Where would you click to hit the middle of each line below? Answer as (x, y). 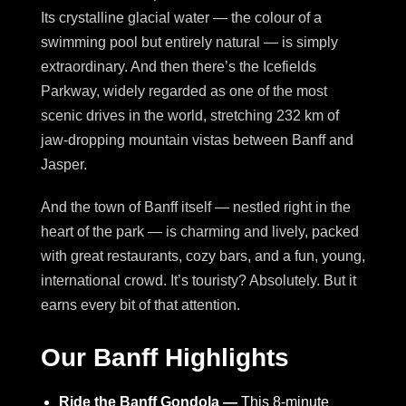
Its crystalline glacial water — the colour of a (181, 17)
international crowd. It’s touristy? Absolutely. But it (198, 280)
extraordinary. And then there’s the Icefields (179, 66)
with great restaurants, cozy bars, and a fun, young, (203, 256)
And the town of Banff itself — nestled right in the (196, 207)
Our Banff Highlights (165, 357)
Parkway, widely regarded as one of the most (184, 91)
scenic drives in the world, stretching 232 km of (190, 115)
